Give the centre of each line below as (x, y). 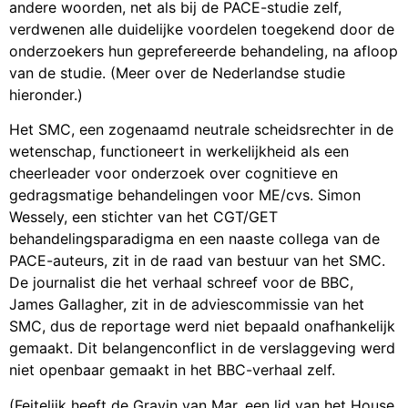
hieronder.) (46, 94)
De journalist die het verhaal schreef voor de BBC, (181, 283)
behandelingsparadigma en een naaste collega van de (194, 239)
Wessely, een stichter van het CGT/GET (143, 217)
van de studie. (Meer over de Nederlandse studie (177, 72)
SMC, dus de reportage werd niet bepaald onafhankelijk (202, 326)
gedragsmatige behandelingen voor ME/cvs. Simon (185, 195)
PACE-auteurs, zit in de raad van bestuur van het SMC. (197, 261)
